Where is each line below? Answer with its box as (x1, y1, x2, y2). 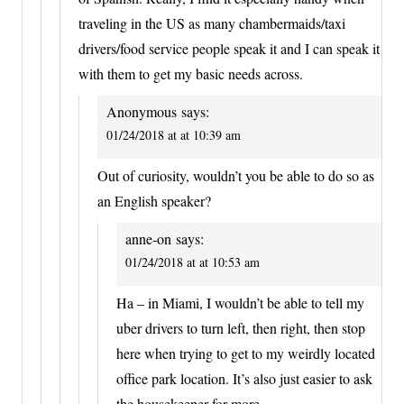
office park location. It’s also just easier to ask (116, 369, 372, 389)
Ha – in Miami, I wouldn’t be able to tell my (116, 293, 364, 313)
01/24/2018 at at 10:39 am (106, 125, 241, 143)
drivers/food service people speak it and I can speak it (78, 38, 380, 58)
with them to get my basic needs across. (78, 63, 303, 83)
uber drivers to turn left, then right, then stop (116, 318, 365, 338)
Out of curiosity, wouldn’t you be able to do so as (97, 166, 374, 186)
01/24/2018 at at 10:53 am (125, 253, 260, 271)
